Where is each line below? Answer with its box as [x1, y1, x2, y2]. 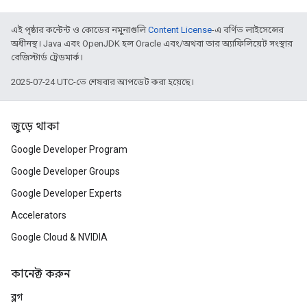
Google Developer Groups [11, 166, 120, 177]
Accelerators [11, 210, 66, 221]
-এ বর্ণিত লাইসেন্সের [212, 25, 284, 35]
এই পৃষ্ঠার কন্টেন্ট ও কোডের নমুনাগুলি [11, 25, 148, 35]
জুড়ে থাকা [11, 120, 60, 134]
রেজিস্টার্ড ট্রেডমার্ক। [11, 52, 83, 62]
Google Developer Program [11, 144, 127, 155]
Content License [148, 25, 212, 35]
